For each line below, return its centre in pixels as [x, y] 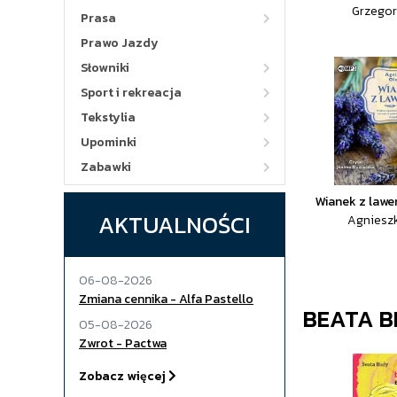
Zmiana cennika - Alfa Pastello [166, 299]
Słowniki [105, 68]
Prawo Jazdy [120, 43]
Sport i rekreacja [131, 93]
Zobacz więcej [124, 376]
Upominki [109, 142]
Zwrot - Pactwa [123, 343]
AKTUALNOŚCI [175, 225]
